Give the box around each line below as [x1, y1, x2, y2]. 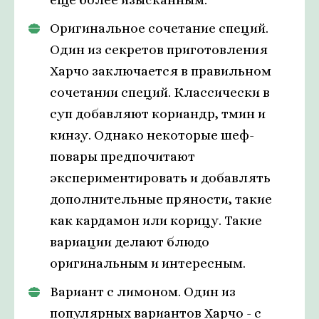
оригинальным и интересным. [50, 256, 246, 271]
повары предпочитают [50, 149, 195, 164]
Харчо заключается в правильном [50, 63, 271, 79]
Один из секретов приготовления [50, 42, 268, 58]
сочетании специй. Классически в [50, 85, 270, 100]
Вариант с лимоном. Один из [50, 284, 236, 300]
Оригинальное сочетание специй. [50, 21, 268, 36]
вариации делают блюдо [50, 234, 209, 250]
